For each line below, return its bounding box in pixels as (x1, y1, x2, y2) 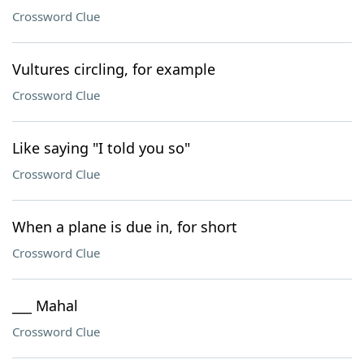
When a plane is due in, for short (12, 217, 237, 236)
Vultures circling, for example (12, 59, 215, 79)
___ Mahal (12, 296, 78, 315)
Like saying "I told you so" (12, 138, 190, 158)
